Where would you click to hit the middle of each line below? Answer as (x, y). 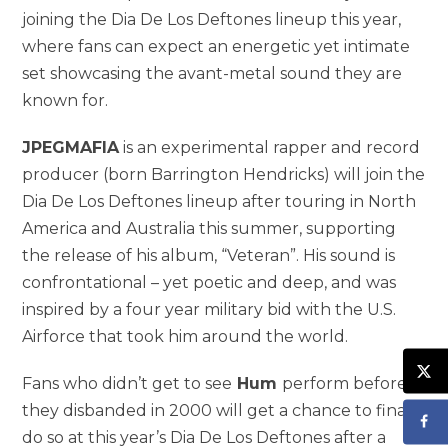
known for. (65, 100)
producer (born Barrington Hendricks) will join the (224, 174)
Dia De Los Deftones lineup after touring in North (219, 201)
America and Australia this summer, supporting (209, 228)
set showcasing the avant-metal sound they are (212, 73)
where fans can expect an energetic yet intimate (216, 46)
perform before (345, 383)
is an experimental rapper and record (270, 147)
